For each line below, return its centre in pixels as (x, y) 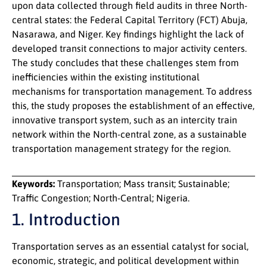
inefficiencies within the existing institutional (106, 77)
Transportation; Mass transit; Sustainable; (143, 184)
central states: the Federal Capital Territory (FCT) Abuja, (130, 20)
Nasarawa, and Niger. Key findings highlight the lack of (128, 34)
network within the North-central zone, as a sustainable (129, 134)
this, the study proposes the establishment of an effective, (133, 105)
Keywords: (35, 184)
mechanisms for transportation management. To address (132, 91)
